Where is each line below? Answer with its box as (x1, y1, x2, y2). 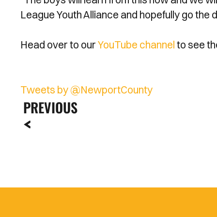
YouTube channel (98, 38, 175, 51)
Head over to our (20, 38, 98, 51)
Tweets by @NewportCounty (20, 83, 153, 96)
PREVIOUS (23, 97, 77, 117)
